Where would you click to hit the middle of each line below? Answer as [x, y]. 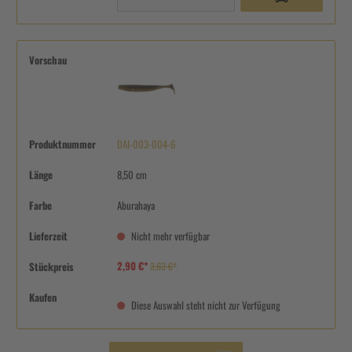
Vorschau [48, 60]
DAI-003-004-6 [147, 144]
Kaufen [43, 297]
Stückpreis [51, 266]
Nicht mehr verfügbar [170, 236]
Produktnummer [62, 144]
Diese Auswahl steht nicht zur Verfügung [205, 305]
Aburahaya [136, 205]
